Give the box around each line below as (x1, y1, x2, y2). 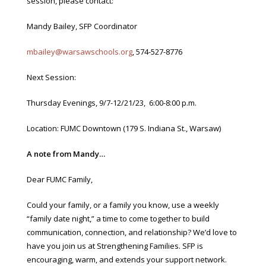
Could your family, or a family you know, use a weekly (27, 199, 219, 210)
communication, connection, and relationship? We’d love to (27, 227, 237, 237)
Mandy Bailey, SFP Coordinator (27, 21, 137, 31)
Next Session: (27, 72, 76, 83)
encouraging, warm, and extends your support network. (27, 254, 227, 265)
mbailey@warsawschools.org (27, 46, 132, 57)
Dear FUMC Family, (27, 174, 93, 185)
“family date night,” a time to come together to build (27, 213, 210, 224)
